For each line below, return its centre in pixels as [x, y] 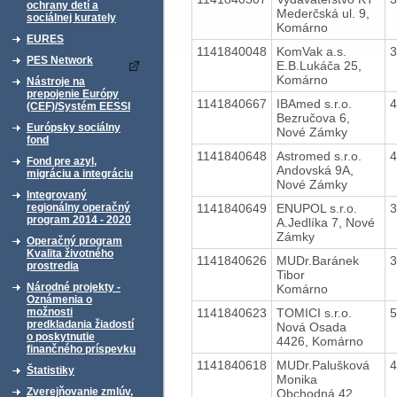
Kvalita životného [70, 253]
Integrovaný [57, 195]
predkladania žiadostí [80, 324]
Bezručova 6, [313, 117]
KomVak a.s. [311, 51]
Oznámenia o [59, 300]
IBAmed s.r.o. [314, 103]
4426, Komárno [319, 341]
